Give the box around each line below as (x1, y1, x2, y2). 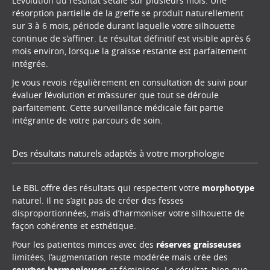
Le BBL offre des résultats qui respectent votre (12, 182, 202, 193)
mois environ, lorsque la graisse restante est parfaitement (12, 45, 246, 57)
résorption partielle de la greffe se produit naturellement (12, 7, 243, 19)
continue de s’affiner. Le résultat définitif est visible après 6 (12, 33, 251, 45)
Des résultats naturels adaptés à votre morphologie (12, 147, 224, 159)
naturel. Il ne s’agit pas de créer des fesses (12, 195, 184, 206)
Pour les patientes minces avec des (12, 238, 156, 250)
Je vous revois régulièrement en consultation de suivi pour (12, 77, 248, 88)
